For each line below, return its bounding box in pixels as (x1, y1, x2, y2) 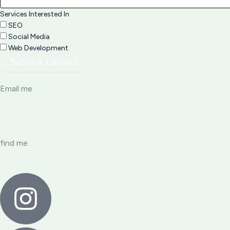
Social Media (8, 32, 50, 41)
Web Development (8, 44, 68, 52)
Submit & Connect (10, 58, 76, 67)
